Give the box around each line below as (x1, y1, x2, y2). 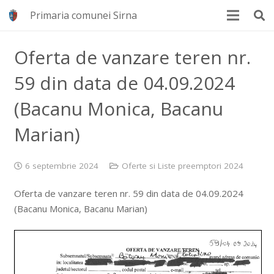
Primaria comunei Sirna (30, 9, 138, 22)
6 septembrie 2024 (25, 160, 98, 171)
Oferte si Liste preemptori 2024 (121, 160, 243, 171)
